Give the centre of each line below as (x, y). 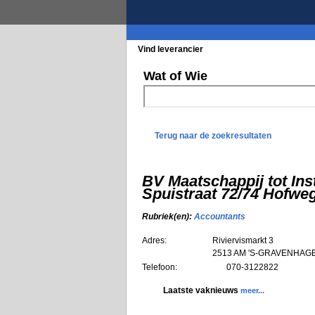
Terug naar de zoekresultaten (213, 136)
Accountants (220, 217)
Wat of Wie (175, 76)
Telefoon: (160, 267)
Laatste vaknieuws (202, 290)
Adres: (154, 240)
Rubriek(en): (168, 217)
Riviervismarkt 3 (243, 240)
